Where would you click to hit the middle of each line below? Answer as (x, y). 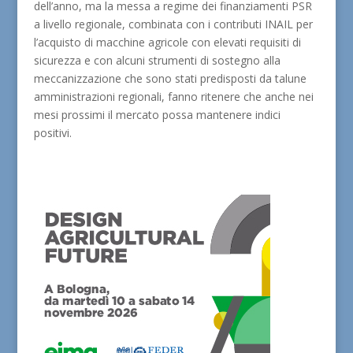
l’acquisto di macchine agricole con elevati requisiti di (167, 42)
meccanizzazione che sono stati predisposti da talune (170, 78)
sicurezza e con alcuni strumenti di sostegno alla (157, 60)
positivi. (52, 133)
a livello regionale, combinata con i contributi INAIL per (173, 24)
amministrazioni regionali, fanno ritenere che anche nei (173, 97)
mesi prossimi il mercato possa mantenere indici (157, 115)
